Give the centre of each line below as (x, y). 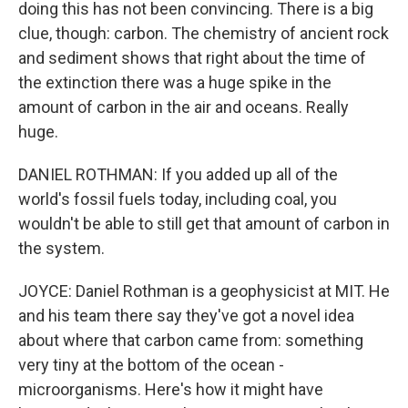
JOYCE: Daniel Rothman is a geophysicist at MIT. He (204, 291)
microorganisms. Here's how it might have (171, 389)
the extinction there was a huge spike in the (175, 82)
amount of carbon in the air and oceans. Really (184, 107)
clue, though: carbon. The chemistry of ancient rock (204, 33)
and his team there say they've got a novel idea (186, 316)
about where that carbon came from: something (191, 340)
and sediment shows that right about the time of (192, 58)
